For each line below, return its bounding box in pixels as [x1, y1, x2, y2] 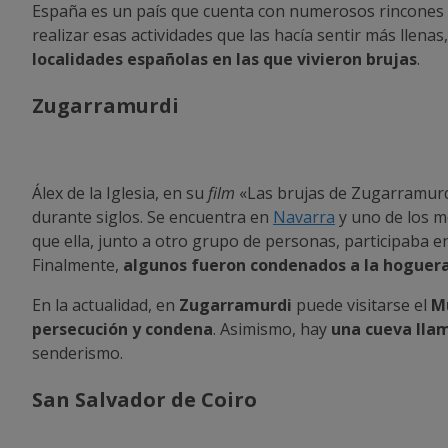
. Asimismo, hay [213, 317, 331, 340]
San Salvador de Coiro [32, 385, 257, 413]
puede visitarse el [292, 293, 431, 316]
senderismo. [32, 341, 123, 364]
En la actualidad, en [32, 293, 179, 316]
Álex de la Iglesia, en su [32, 181, 208, 204]
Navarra [273, 205, 335, 228]
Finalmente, [32, 253, 123, 276]
